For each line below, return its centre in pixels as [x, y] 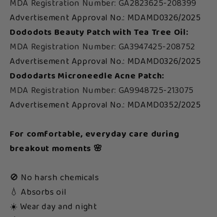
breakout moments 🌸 [56, 149]
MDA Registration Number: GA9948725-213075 [102, 91]
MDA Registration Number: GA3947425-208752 [102, 47]
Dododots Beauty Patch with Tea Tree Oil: [99, 33]
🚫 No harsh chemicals [54, 178]
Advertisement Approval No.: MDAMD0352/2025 [105, 105]
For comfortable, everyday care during [95, 134]
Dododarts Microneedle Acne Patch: [87, 76]
